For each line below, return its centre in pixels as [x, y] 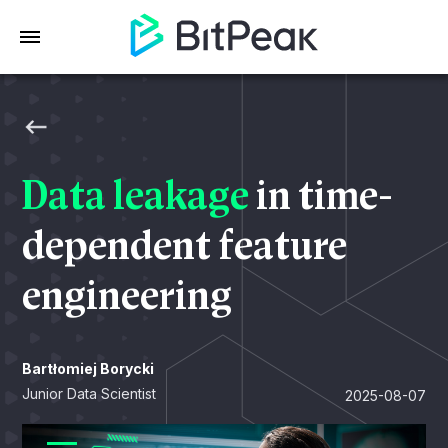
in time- [325, 196]
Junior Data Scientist [89, 393]
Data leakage [139, 196]
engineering [127, 296]
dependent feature [185, 246]
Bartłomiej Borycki [88, 368]
